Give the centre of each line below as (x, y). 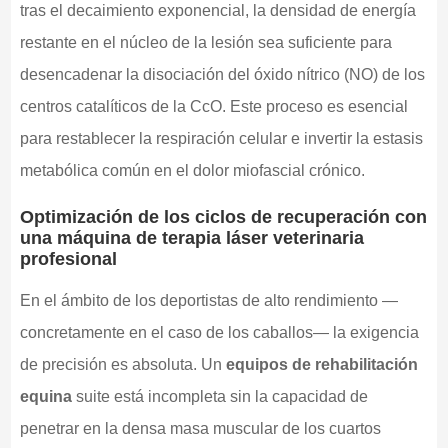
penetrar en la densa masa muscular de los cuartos (200, 428)
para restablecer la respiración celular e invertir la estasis (221, 138)
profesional (68, 258)
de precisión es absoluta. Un (122, 364)
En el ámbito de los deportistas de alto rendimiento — (208, 300)
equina (45, 396)
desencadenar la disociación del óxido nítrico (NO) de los (222, 74)
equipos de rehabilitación (321, 364)
